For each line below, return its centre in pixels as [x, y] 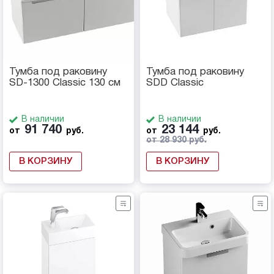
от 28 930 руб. [176, 141]
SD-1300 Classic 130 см [65, 83]
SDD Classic [175, 83]
